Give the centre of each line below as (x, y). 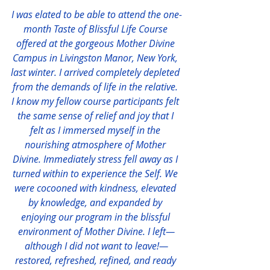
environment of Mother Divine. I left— (96, 232)
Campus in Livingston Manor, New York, (96, 58)
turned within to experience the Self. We (96, 174)
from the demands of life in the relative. (96, 87)
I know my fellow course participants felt (96, 102)
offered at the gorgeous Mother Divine (96, 44)
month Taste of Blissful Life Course (96, 29)
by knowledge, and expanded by (96, 203)
